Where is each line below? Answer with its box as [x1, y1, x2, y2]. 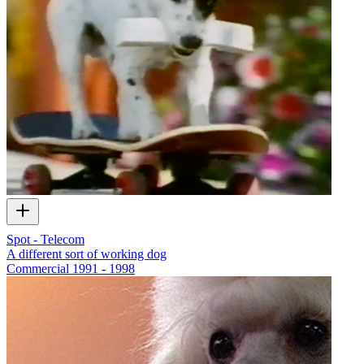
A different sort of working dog [6, 246, 167, 261]
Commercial [6, 261, 69, 275]
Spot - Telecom [6, 232, 84, 246]
